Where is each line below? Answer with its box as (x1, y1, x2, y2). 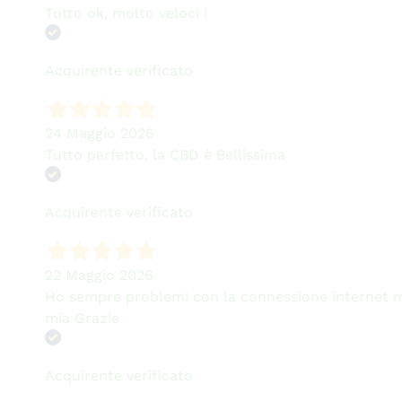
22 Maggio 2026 (44, 266, 153, 284)
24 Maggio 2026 (44, 124, 154, 142)
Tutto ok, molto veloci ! (44, 4, 207, 22)
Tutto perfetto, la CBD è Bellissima (44, 145, 285, 163)
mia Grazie (44, 309, 119, 327)
